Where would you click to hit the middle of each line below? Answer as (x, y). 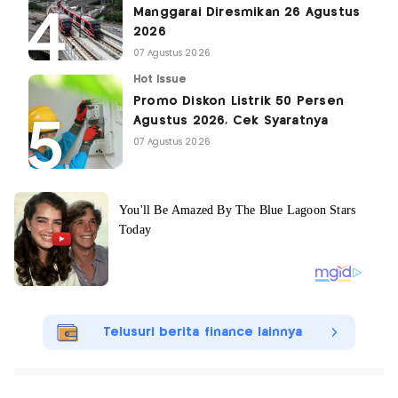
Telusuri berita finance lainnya (203, 332)
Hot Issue (160, 79)
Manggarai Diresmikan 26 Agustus (247, 12)
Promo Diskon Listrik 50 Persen (239, 101)
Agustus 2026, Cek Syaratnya (231, 120)
